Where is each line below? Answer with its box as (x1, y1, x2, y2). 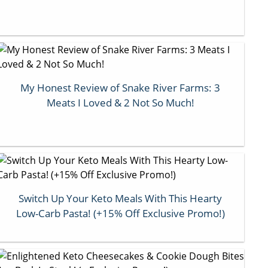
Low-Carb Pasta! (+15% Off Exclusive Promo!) (16, 206, 225, 220)
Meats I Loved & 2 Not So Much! (46, 95, 194, 109)
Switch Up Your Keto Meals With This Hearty (19, 191, 223, 205)
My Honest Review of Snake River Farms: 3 (20, 80, 221, 95)
